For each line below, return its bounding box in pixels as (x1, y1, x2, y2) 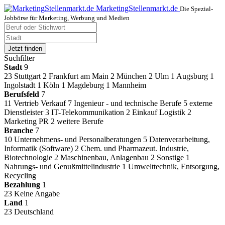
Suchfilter (4, 54, 35, 62)
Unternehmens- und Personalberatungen (14, 135, 143, 144)
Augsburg (176, 72, 210, 80)
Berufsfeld (4, 90, 39, 98)
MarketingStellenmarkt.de (96, 4, 178, 13)
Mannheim (112, 81, 146, 89)
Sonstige (157, 153, 186, 162)
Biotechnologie (4, 153, 54, 162)
